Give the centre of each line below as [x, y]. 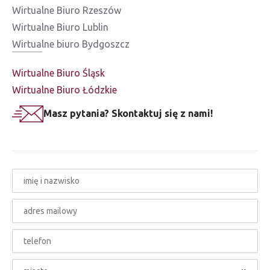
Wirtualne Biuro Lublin [60, 27]
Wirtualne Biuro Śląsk [58, 73]
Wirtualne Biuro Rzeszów [67, 11]
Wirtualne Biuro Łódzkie [64, 90]
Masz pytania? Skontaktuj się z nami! [128, 114]
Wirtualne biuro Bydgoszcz [71, 44]
